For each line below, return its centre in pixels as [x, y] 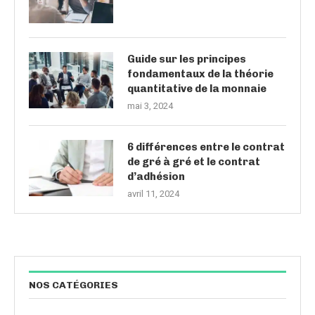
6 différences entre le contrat [206, 147]
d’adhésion [156, 176]
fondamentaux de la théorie [200, 73]
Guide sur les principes [187, 59]
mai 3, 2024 [150, 105]
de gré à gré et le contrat [194, 161]
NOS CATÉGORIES [73, 285]
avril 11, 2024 [153, 193]
